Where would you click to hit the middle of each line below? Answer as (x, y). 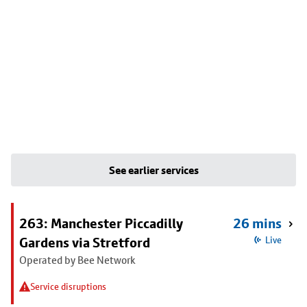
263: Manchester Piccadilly (101, 223)
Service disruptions (68, 286)
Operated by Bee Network (77, 260)
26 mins (257, 223)
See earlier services (153, 170)
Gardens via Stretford (85, 243)
